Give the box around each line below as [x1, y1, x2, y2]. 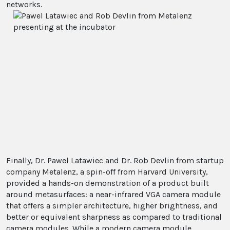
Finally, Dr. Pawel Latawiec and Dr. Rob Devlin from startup [6, 156, 224, 165]
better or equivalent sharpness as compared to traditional [6, 212, 222, 222]
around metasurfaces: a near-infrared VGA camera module [6, 189, 221, 199]
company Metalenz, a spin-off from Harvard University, [6, 167, 208, 177]
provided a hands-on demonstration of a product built [6, 178, 209, 188]
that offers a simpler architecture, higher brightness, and [6, 201, 218, 210]
